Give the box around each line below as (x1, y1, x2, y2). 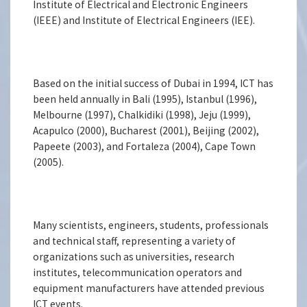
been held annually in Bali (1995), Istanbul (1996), (33, 92, 258, 106)
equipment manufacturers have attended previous (33, 281, 265, 295)
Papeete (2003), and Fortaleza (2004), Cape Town (33, 139, 256, 153)
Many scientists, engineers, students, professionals (33, 218, 269, 232)
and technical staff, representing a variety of (33, 234, 236, 247)
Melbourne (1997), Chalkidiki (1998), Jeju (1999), (33, 108, 251, 121)
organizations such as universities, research (33, 249, 235, 263)
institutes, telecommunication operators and (33, 265, 243, 279)
